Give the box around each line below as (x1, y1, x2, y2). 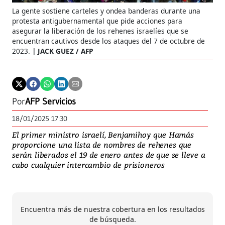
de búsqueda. (89, 214, 136, 224)
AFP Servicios (25, 95, 76, 107)
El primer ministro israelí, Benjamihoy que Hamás (12, 129, 194, 140)
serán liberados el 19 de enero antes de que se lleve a (12, 149, 205, 160)
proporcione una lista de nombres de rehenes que (12, 139, 192, 150)
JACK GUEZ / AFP (38, 46, 93, 56)
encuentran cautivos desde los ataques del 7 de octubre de (12, 36, 205, 46)
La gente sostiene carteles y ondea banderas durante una (12, 6, 200, 16)
